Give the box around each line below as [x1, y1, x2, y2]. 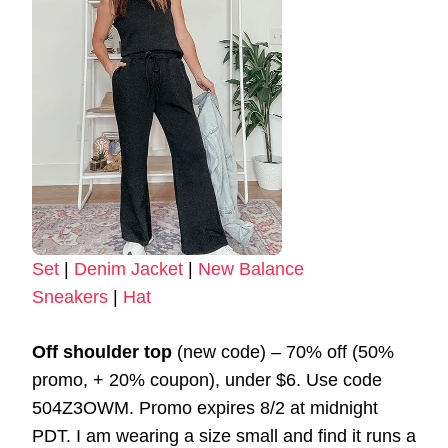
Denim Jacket [74, 258, 183, 279]
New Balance [198, 258, 304, 279]
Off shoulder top [32, 341, 172, 362]
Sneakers [32, 286, 108, 307]
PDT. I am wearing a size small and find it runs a [32, 425, 416, 446]
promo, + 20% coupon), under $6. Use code [32, 369, 382, 390]
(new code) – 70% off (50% [172, 341, 394, 362]
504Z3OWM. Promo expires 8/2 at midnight [32, 397, 378, 418]
